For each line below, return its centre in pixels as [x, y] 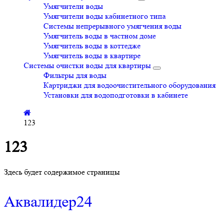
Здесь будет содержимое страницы [62, 172]
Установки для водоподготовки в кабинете [116, 95]
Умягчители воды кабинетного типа [105, 16]
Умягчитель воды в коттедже [92, 46]
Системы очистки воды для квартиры [87, 65]
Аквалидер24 [48, 202]
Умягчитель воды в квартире [92, 55]
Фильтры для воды [75, 75]
